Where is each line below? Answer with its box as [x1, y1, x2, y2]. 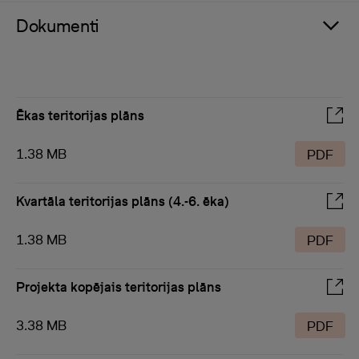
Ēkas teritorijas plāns [16, 107, 144, 123]
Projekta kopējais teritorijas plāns [16, 279, 221, 295]
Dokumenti [16, 15, 100, 36]
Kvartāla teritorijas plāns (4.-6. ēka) [16, 193, 229, 209]
